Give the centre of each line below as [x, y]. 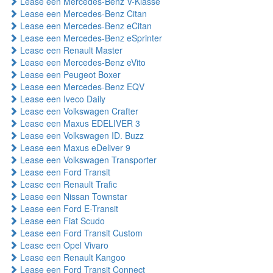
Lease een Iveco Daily [62, 99]
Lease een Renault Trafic [67, 184]
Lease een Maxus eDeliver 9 [74, 148]
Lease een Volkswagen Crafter [78, 111]
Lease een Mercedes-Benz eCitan [85, 26]
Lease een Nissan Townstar [73, 197]
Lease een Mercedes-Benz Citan [82, 14]
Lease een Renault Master [70, 50]
